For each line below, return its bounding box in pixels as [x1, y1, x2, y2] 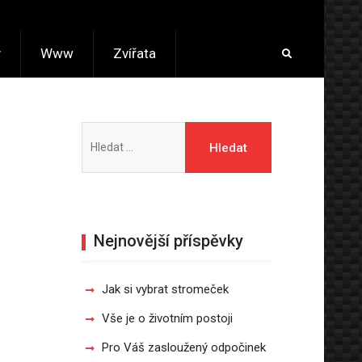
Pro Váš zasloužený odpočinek [102, 340, 266, 355]
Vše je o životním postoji [102, 311, 233, 326]
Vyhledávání [81, 124, 144, 139]
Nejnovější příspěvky [94, 231, 243, 250]
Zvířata [113, 45, 156, 61]
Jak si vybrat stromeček [102, 282, 229, 297]
